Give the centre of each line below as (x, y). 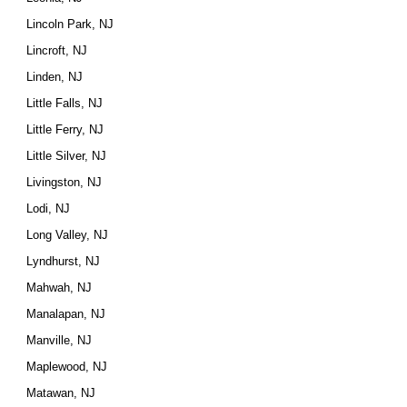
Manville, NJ (60, 340)
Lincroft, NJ (57, 50)
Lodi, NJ (49, 208)
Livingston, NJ (65, 182)
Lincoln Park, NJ (70, 24)
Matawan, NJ (61, 393)
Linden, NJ (55, 77)
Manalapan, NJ (66, 314)
